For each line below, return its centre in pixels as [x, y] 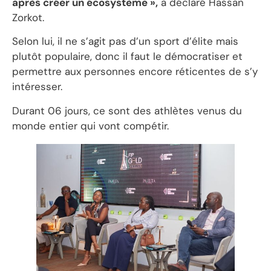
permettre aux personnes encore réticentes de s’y [135, 72]
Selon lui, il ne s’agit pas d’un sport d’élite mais [125, 41]
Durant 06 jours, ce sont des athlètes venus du [127, 110]
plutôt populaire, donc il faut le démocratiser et [127, 57]
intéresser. [37, 87]
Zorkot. [28, 17]
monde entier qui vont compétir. [90, 126]
